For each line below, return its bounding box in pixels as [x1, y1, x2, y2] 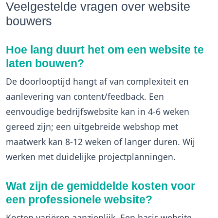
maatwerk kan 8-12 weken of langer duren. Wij [6, 136, 195, 147]
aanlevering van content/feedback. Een [6, 91, 164, 102]
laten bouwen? [6, 57, 84, 70]
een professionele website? [6, 193, 152, 206]
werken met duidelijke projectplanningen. [6, 151, 176, 163]
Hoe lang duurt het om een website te [6, 43, 204, 56]
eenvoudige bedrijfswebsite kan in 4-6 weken [6, 106, 189, 117]
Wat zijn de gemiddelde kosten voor [6, 180, 195, 192]
